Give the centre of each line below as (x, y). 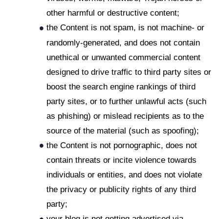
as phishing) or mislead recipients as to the (125, 116)
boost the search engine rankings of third (121, 87)
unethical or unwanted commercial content (123, 57)
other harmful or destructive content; (113, 13)
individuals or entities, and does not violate (124, 175)
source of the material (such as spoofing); (123, 131)
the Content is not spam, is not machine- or (125, 28)
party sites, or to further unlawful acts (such (126, 101)
